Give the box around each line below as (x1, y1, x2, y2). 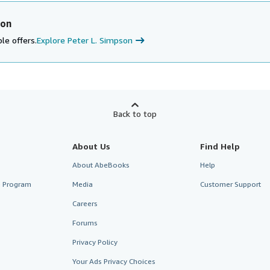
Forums (72, 218, 98, 227)
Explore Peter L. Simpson (37, 35, 133, 45)
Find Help (200, 141, 240, 151)
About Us (72, 141, 110, 151)
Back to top (113, 108, 157, 119)
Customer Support (200, 180, 262, 189)
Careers (72, 199, 98, 208)
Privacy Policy (72, 237, 118, 246)
